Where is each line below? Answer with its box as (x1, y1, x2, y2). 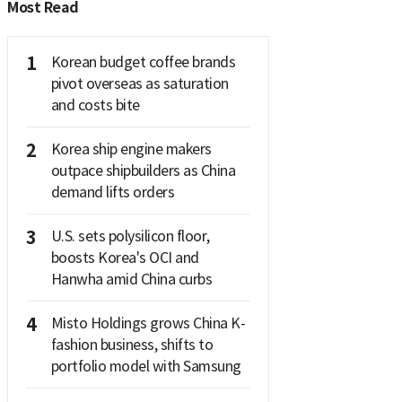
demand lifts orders (50, 183, 174, 202)
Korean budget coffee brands (50, 53, 235, 72)
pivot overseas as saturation (50, 74, 229, 93)
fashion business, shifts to (50, 336, 213, 354)
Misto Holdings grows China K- (50, 314, 245, 333)
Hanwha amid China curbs (50, 270, 212, 289)
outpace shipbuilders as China (50, 162, 235, 180)
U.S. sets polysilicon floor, (50, 227, 210, 246)
